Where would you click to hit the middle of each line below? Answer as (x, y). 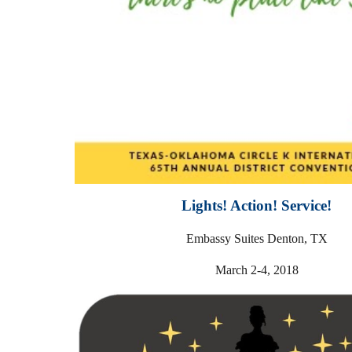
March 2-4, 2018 (257, 270)
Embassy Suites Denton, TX (257, 239)
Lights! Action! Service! (257, 206)
